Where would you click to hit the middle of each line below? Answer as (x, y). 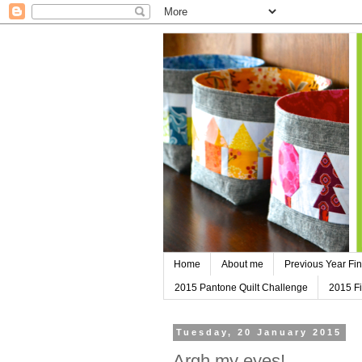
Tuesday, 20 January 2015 (259, 333)
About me (242, 265)
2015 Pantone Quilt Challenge (241, 287)
